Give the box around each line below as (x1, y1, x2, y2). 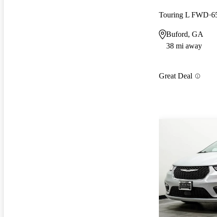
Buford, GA (166, 30, 203, 38)
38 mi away (166, 41, 202, 50)
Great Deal (159, 72, 192, 80)
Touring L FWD (159, 10, 209, 19)
